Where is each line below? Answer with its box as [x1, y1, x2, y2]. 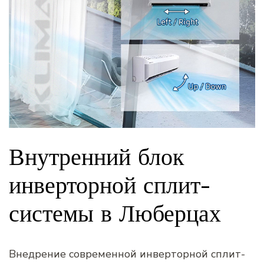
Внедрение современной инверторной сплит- [9, 246, 245, 261]
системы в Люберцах [9, 198, 221, 228]
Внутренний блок [9, 141, 184, 171]
